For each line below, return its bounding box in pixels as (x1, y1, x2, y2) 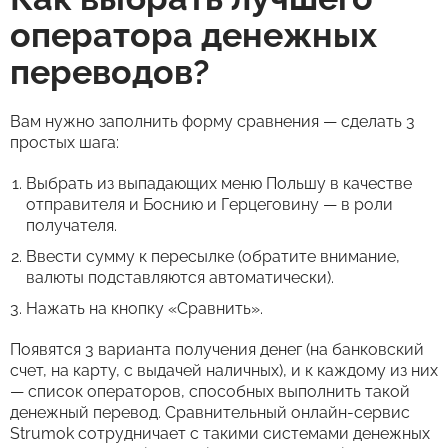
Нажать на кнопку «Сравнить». (26, 299, 263, 318)
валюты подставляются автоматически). (26, 268, 334, 287)
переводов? (10, 52, 210, 92)
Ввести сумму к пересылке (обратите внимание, (26, 247, 400, 266)
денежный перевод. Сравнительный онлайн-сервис (10, 403, 410, 422)
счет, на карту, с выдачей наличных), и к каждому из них (10, 361, 438, 380)
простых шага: (10, 133, 119, 152)
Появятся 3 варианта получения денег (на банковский (10, 340, 424, 359)
